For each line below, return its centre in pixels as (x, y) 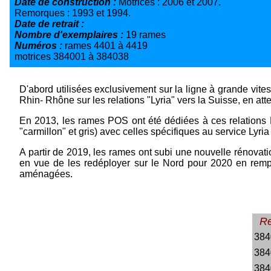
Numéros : (40, 45)
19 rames (146, 34)
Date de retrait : (51, 24)
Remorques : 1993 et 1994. (73, 13)
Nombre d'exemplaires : (70, 34)
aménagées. (46, 174)
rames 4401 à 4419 (106, 45)
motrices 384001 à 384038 (72, 56)
